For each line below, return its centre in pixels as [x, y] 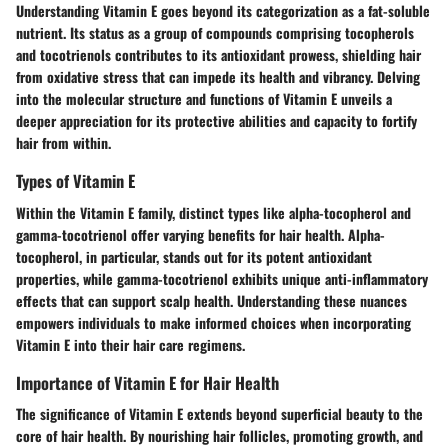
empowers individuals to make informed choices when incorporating [213, 322]
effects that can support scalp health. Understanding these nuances [211, 300]
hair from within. [63, 143]
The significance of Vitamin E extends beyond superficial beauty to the [219, 413]
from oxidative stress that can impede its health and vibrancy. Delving [218, 77]
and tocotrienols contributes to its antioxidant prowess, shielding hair [218, 55]
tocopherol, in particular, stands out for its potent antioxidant [194, 256]
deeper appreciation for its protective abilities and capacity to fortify [216, 121]
